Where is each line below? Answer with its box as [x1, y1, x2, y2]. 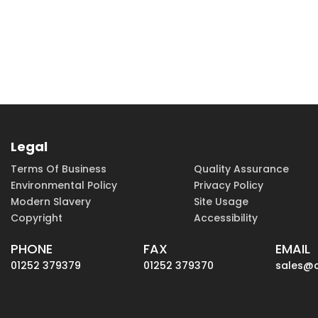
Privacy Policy [194, 178, 264, 193]
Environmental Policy [11, 178, 117, 193]
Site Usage [194, 194, 249, 209]
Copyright [11, 211, 62, 226]
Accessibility [194, 211, 258, 226]
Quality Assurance [194, 162, 290, 177]
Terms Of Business [11, 162, 106, 177]
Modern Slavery [11, 194, 91, 209]
